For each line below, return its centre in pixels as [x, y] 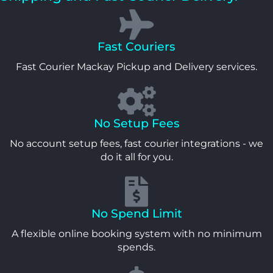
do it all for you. [136, 157]
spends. [136, 247]
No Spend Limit [136, 213]
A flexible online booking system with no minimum [136, 233]
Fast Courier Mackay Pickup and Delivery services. [136, 66]
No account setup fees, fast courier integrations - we [136, 143]
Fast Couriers [136, 46]
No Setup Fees [136, 123]
